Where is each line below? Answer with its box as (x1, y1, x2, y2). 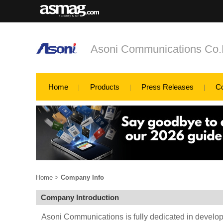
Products (90, 83, 119, 91)
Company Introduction (41, 193, 119, 202)
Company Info (61, 174, 104, 181)
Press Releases (141, 83, 194, 91)
